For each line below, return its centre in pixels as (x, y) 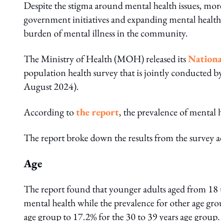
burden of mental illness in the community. (106, 33)
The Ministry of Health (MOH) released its (106, 59)
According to (50, 112)
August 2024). (51, 86)
